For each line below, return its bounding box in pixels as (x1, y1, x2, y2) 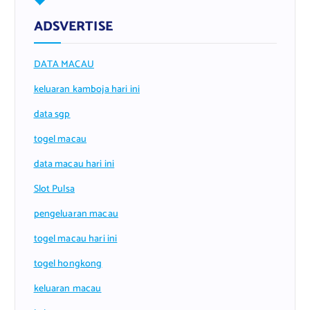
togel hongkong (33, 256, 102, 273)
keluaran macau (33, 281, 102, 298)
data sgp (33, 106, 71, 122)
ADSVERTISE (33, 15, 113, 37)
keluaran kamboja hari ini (33, 81, 140, 98)
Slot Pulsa (33, 181, 75, 198)
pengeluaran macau (33, 206, 118, 223)
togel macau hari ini (33, 231, 118, 248)
